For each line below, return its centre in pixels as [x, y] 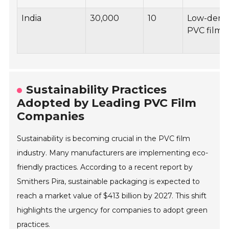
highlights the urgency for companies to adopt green [112, 210]
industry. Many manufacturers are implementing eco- [113, 153]
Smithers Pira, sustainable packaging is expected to [109, 182]
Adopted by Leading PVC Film [107, 103]
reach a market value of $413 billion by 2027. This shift [112, 196]
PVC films [207, 31]
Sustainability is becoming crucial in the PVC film [104, 139]
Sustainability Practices [97, 90]
